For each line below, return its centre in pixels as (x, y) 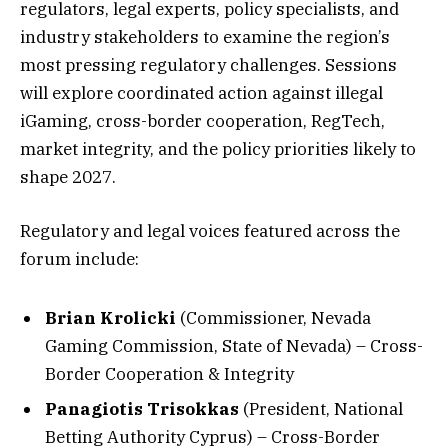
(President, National (321, 409)
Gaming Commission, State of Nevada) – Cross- (234, 345)
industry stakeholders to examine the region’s (205, 36)
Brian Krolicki (110, 317)
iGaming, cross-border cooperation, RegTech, (202, 120)
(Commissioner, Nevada (273, 317)
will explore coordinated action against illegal (201, 92)
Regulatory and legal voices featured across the (210, 231)
